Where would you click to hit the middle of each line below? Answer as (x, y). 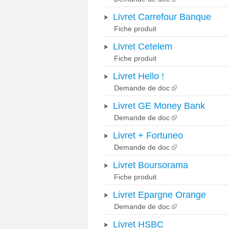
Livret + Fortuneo (148, 135)
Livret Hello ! (139, 76)
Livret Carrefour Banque (162, 17)
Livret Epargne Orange (159, 195)
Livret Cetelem (143, 47)
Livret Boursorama (151, 165)
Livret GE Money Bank (159, 106)
